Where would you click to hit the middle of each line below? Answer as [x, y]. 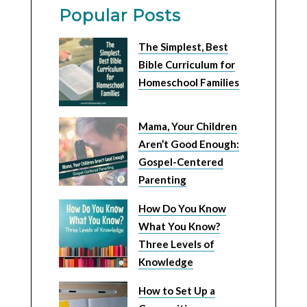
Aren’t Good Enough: [188, 144]
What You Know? [179, 226]
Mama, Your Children [187, 126]
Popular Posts [120, 15]
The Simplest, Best [183, 47]
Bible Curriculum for [186, 64]
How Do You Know [182, 208]
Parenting [162, 180]
